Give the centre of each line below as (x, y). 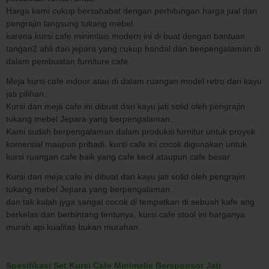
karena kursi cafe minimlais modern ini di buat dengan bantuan (125, 36)
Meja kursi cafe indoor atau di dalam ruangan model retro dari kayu (134, 81)
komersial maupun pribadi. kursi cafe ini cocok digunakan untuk (126, 144)
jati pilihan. (26, 93)
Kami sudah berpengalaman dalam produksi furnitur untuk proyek (131, 131)
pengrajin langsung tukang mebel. (71, 23)
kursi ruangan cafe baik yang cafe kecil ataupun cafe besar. (119, 156)
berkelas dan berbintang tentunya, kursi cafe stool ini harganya (125, 214)
